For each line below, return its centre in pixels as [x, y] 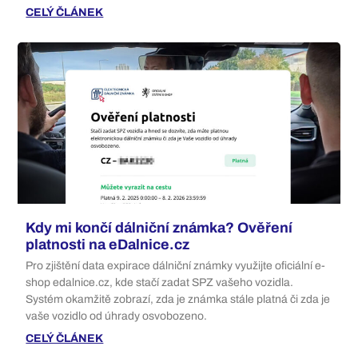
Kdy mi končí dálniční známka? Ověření [159, 227]
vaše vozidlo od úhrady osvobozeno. [117, 316]
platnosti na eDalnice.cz [108, 244]
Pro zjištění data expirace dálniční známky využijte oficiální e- [176, 265]
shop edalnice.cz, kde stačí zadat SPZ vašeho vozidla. [160, 282]
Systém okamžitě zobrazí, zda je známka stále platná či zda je [178, 299]
